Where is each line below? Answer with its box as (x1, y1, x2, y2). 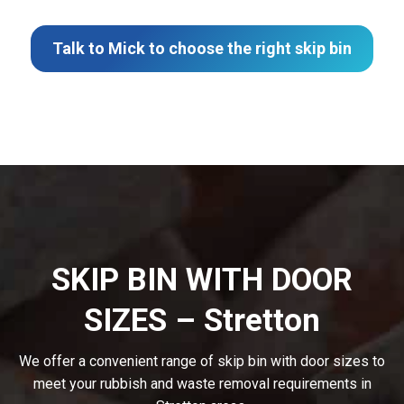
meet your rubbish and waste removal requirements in (32, 375, 372, 393)
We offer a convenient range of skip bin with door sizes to (19, 353, 385, 371)
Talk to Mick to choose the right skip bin (52, 39, 352, 59)
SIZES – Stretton (84, 302, 320, 340)
